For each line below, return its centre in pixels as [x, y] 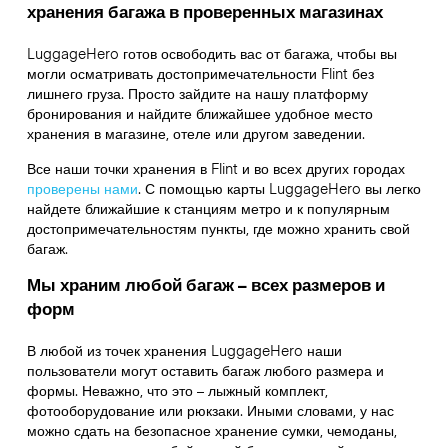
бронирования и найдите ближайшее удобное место [199, 113]
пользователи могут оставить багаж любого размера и [205, 369]
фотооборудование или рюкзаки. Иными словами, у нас [210, 409]
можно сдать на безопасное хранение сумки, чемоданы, [211, 429]
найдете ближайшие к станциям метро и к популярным [208, 207]
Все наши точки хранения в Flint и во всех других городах [215, 167]
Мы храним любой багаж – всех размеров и [205, 283]
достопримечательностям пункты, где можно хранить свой [218, 227]
